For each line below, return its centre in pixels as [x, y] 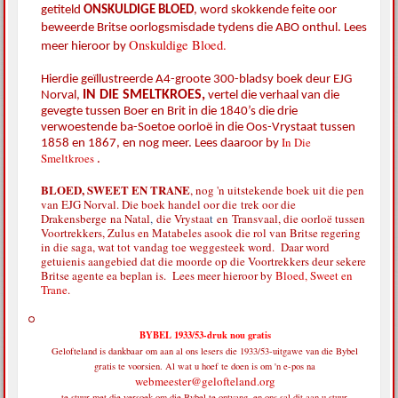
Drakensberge [76, 219]
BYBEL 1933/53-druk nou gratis [205, 335]
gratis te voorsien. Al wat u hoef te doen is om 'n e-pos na [205, 366]
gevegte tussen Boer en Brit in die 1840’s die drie [170, 112]
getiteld [63, 11]
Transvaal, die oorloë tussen [299, 219]
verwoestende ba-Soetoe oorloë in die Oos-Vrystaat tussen [199, 128]
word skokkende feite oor [267, 11]
